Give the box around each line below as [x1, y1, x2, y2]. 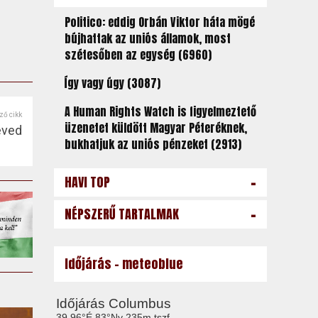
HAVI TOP [64, 172, 110, 192]
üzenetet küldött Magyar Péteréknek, [64, 119, 247, 136]
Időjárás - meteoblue [64, 254, 183, 273]
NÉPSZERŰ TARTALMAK [64, 204, 179, 224]
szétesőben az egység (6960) [64, 46, 212, 63]
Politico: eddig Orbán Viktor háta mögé [64, 13, 255, 31]
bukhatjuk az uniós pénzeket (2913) [64, 136, 241, 153]
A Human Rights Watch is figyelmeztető [64, 103, 256, 120]
